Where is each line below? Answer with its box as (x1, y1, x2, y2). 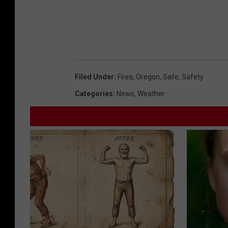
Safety (182, 73, 204, 81)
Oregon (136, 73, 160, 81)
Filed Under (75, 73, 114, 81)
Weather (137, 90, 165, 98)
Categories (75, 90, 113, 98)
